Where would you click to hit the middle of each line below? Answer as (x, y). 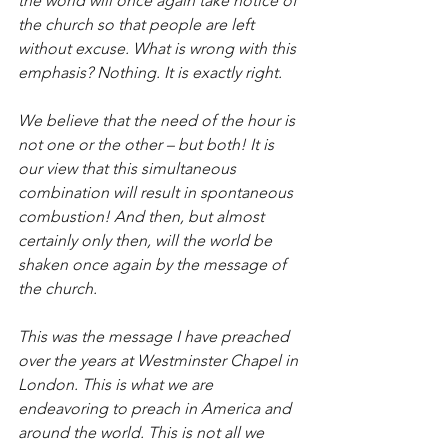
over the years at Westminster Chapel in (160, 360)
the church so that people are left (138, 24)
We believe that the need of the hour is (158, 120)
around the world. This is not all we (143, 432)
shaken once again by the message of (154, 264)
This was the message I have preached (155, 336)
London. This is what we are (117, 384)
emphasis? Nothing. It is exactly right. (150, 72)
